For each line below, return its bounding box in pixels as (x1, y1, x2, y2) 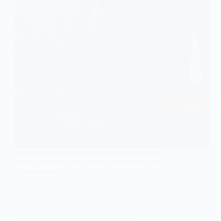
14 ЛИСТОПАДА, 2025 (15, 184, 66, 189)
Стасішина (15, 167, 55, 177)
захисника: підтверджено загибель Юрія (15, 157, 167, 167)
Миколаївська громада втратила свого (15, 148, 160, 158)
